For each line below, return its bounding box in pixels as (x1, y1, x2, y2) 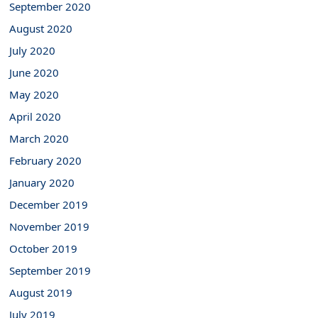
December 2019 (9, 197, 89, 212)
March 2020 (9, 131, 70, 146)
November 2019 (9, 219, 90, 234)
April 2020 (9, 109, 62, 124)
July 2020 (9, 43, 56, 57)
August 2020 (9, 21, 73, 35)
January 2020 (9, 175, 75, 190)
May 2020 (9, 87, 60, 102)
